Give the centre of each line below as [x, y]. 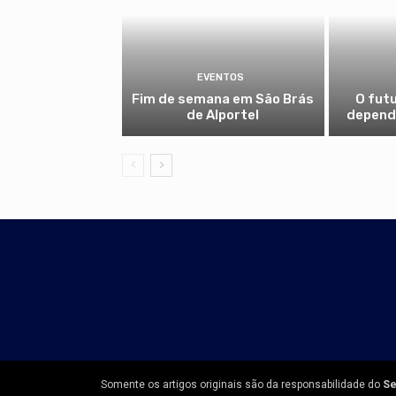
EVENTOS [221, 77]
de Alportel [223, 114]
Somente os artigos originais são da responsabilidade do [242, 384]
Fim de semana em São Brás [223, 99]
